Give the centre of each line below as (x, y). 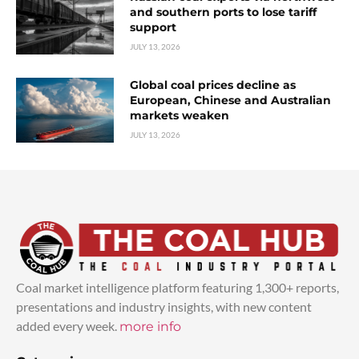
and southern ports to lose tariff (224, 12)
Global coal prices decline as (213, 85)
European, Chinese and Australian (231, 101)
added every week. (68, 325)
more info (150, 326)
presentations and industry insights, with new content (164, 306)
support (153, 28)
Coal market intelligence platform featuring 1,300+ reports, (177, 287)
